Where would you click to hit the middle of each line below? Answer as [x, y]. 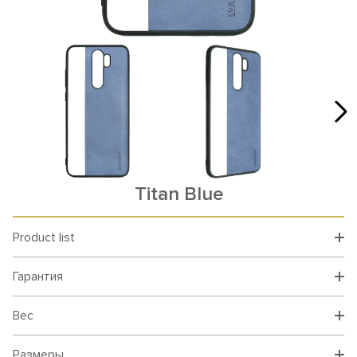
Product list [44, 237]
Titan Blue [178, 194]
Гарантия [38, 277]
